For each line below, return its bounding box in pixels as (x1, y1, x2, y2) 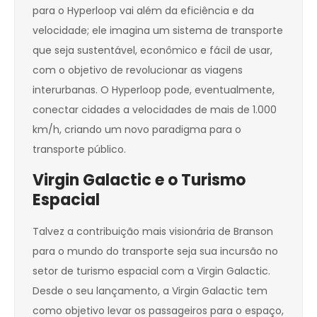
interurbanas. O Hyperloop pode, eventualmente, (33, 83, 275, 98)
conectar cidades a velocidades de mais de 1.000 (33, 103, 277, 117)
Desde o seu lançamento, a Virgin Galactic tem (33, 284, 267, 299)
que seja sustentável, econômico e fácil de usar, (33, 43, 272, 58)
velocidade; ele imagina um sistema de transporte (33, 23, 283, 38)
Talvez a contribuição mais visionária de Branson (33, 224, 273, 239)
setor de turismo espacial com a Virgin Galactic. (33, 264, 270, 279)
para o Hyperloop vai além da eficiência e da (33, 4, 254, 18)
